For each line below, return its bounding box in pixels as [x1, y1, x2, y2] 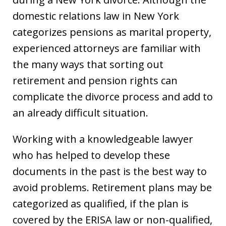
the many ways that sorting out [13, 57, 163, 71]
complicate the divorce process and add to [13, 89, 213, 103]
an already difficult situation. [13, 105, 148, 120]
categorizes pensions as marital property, [13, 25, 211, 39]
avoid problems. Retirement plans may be [13, 180, 212, 194]
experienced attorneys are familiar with [13, 41, 201, 55]
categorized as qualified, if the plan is [13, 196, 189, 210]
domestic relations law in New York [13, 9, 179, 23]
